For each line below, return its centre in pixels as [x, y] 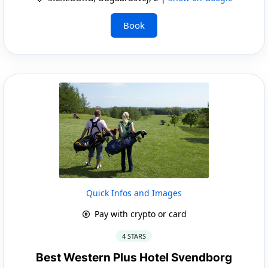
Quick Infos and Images [134, 193]
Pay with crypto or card [139, 214]
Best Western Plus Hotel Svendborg [134, 257]
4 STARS [134, 236]
